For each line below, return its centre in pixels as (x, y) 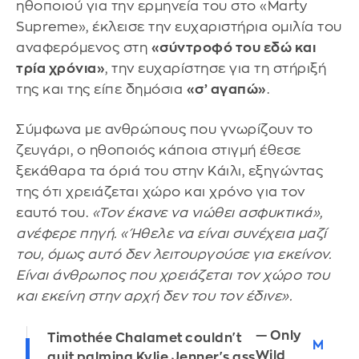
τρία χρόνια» (61, 69)
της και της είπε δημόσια (101, 90)
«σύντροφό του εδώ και (233, 48)
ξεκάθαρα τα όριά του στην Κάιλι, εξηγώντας (169, 171)
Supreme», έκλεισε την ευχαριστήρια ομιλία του (179, 27)
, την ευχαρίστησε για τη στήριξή (216, 69)
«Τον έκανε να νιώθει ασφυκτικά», (207, 212)
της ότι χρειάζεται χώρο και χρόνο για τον (161, 192)
